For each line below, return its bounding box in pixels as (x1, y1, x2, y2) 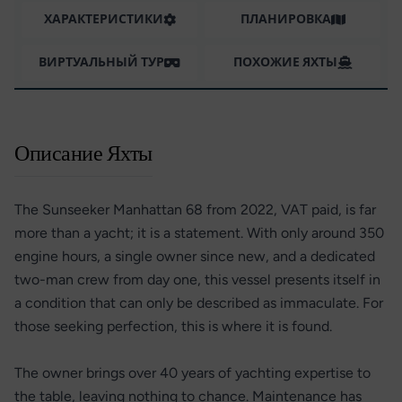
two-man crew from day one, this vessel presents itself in (14, 271, 380, 288)
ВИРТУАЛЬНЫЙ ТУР (39, 55, 164, 70)
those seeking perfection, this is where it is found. (14, 318, 332, 335)
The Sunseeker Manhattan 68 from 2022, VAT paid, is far (14, 201, 376, 218)
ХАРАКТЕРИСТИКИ (43, 12, 163, 27)
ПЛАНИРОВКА (240, 12, 331, 27)
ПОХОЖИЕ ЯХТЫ (233, 55, 337, 70)
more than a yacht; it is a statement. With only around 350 (14, 224, 384, 241)
